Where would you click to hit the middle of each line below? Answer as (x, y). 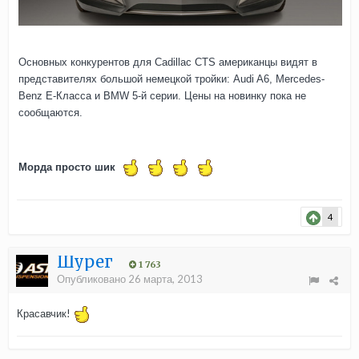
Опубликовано (93, 279)
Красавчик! (45, 314)
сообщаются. (50, 112)
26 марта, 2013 (165, 279)
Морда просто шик (69, 167)
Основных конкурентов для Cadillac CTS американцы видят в (168, 62)
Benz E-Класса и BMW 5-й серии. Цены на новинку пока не (162, 95)
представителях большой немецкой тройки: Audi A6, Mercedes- (171, 79)
